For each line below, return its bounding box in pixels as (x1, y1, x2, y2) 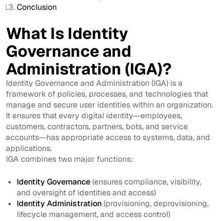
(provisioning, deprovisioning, (102, 198, 209, 209)
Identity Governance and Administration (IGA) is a (6, 77, 183, 88)
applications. (6, 143, 52, 153)
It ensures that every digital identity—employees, (6, 110, 182, 121)
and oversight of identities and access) (17, 187, 156, 198)
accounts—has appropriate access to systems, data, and (6, 132, 210, 143)
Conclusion (17, 1, 57, 12)
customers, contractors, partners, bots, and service (6, 121, 188, 132)
